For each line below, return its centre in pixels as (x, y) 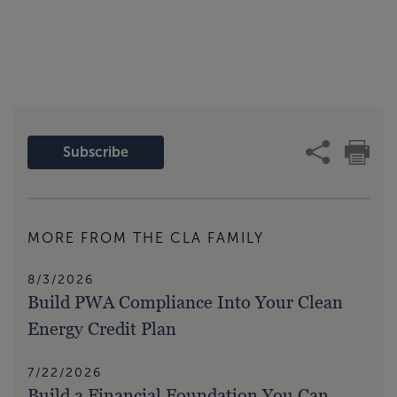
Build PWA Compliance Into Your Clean (185, 303)
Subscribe (96, 152)
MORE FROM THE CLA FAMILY (146, 238)
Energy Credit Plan (102, 329)
